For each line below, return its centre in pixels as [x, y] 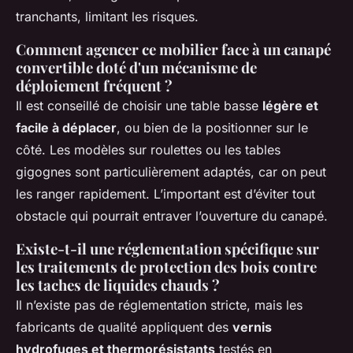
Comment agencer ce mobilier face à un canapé [173, 49]
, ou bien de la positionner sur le [212, 127]
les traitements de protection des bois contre [166, 266]
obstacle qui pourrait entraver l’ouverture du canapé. [172, 216]
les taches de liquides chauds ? [118, 284]
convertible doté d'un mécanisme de [136, 67]
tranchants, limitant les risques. [107, 16]
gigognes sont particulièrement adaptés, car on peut [171, 171]
